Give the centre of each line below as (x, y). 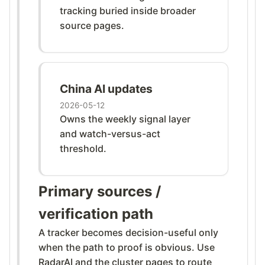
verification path (96, 214)
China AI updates (106, 88)
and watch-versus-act (110, 133)
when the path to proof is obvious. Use (127, 247)
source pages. (92, 25)
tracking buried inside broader (128, 10)
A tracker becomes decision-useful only (128, 232)
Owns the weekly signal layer (125, 119)
